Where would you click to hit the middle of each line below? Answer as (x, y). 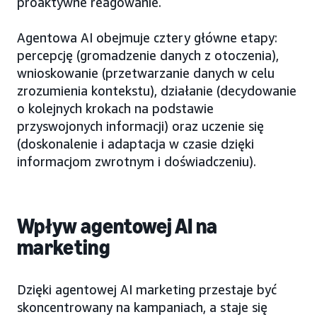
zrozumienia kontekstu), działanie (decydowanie (157, 90)
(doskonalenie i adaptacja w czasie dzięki (136, 143)
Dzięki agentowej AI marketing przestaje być (147, 289)
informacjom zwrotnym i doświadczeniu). (137, 161)
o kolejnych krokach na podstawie (115, 108)
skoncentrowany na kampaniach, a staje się (142, 307)
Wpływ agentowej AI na (117, 226)
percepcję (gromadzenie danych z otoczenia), (148, 55)
